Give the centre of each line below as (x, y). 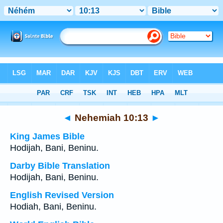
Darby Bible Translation (60, 166)
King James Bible (47, 136)
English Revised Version (62, 195)
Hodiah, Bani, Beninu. (53, 207)
